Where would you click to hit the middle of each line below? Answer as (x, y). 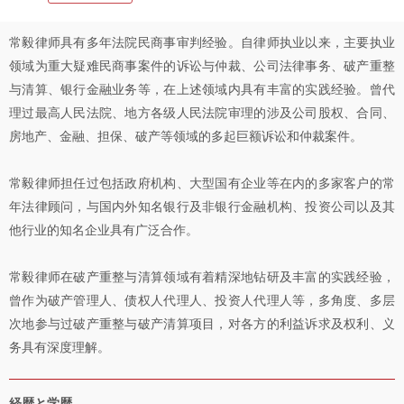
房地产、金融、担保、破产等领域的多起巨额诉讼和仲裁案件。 (186, 136)
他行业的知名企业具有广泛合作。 (104, 230)
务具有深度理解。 (60, 347)
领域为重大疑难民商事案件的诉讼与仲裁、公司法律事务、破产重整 (202, 66)
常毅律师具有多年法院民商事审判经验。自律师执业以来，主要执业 (202, 42)
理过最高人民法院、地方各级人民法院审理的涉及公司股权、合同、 (202, 113)
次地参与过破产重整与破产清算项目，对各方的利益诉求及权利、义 (202, 324)
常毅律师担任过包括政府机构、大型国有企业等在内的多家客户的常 (202, 183)
